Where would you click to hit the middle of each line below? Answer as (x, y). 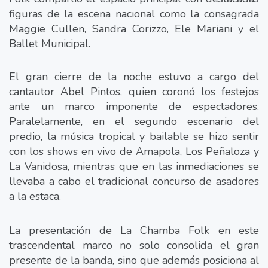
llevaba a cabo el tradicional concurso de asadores (134, 181)
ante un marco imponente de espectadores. (134, 106)
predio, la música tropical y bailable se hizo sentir (134, 136)
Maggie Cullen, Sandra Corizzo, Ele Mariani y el (134, 28)
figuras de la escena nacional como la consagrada (134, 13)
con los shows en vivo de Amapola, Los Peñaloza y (134, 151)
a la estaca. (35, 196)
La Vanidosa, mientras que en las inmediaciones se (134, 166)
